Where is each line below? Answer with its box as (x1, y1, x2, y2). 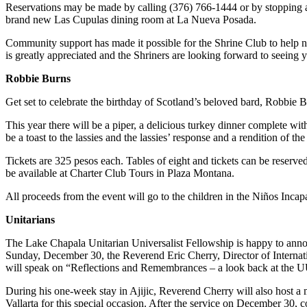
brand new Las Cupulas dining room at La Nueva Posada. (5, 13, 256, 25)
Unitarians (5, 213, 55, 225)
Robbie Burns (5, 72, 71, 84)
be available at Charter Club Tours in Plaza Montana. (5, 167, 234, 179)
